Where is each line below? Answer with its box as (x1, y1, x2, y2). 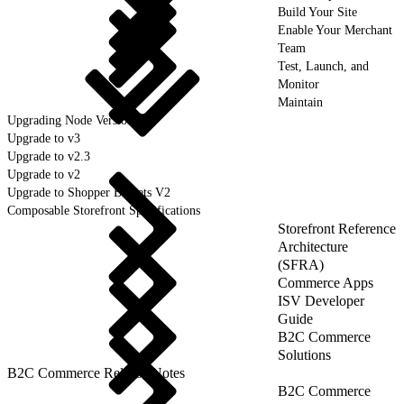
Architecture (278, 238, 348, 254)
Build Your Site (278, 5, 357, 19)
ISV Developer (278, 292, 364, 308)
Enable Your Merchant (278, 23, 392, 37)
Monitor (278, 77, 319, 91)
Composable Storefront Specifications (7, 203, 200, 217)
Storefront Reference (278, 220, 396, 236)
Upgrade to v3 (7, 131, 80, 145)
